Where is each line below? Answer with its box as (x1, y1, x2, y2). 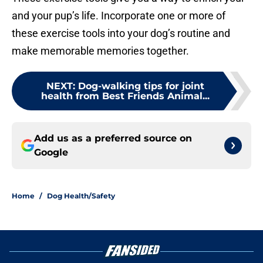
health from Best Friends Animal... (41, 90, 210, 102)
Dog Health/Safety (47, 191, 115, 201)
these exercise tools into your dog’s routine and (12, 27, 230, 40)
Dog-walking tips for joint (77, 80, 204, 92)
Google (34, 147, 68, 159)
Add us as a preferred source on (34, 133, 192, 144)
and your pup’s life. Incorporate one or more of (12, 9, 225, 22)
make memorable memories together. (12, 45, 189, 58)
